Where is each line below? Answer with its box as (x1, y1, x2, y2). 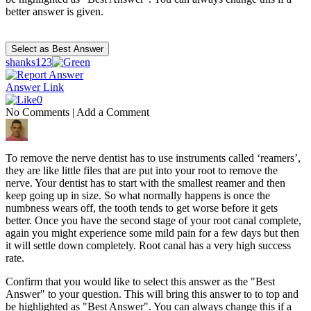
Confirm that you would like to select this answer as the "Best (6, 276, 275, 288)
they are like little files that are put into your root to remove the (6, 165, 278, 177)
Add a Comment (76, 106, 149, 119)
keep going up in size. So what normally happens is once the (6, 190, 270, 202)
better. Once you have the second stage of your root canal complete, (6, 215, 301, 227)
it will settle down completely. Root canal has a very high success (6, 239, 291, 252)
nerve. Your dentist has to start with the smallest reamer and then (6, 177, 285, 190)
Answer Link (6, 81, 64, 94)
